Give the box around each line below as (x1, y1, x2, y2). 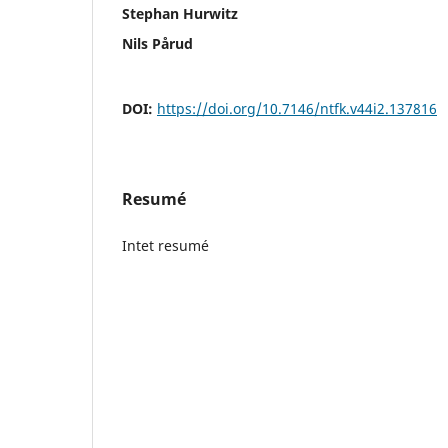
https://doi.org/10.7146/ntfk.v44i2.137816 (157, 98, 437, 118)
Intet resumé (122, 235, 209, 255)
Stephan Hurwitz (122, 3, 238, 23)
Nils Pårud (122, 33, 193, 53)
